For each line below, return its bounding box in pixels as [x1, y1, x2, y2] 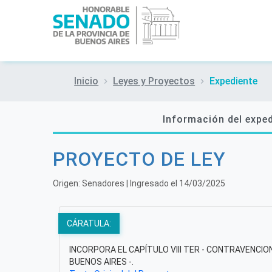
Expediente [209, 75, 258, 87]
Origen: [53, 178, 82, 189]
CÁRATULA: [67, 219, 111, 229]
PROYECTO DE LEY [53, 148, 226, 171]
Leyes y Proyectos [113, 75, 195, 87]
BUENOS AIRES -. [69, 257, 134, 267]
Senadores [82, 178, 124, 189]
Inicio [74, 75, 99, 87]
